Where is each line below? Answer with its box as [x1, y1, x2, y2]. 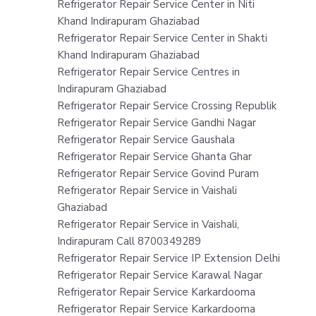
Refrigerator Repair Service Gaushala [56, 132, 235, 147]
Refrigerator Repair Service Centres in [56, 64, 240, 79]
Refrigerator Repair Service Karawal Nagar [56, 267, 262, 282]
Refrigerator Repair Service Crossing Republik [56, 98, 276, 113]
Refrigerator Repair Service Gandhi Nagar [56, 115, 256, 130]
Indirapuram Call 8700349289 [56, 233, 201, 248]
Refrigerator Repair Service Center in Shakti [56, 30, 267, 45]
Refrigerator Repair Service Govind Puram [56, 166, 259, 181]
